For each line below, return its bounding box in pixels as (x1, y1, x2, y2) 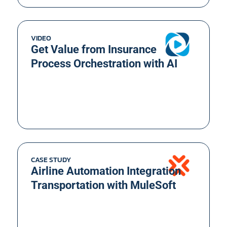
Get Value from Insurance (30, 43, 157, 56)
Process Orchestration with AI (30, 57, 177, 70)
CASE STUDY (30, 155, 71, 165)
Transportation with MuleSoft (30, 179, 176, 192)
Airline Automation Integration (30, 165, 181, 178)
